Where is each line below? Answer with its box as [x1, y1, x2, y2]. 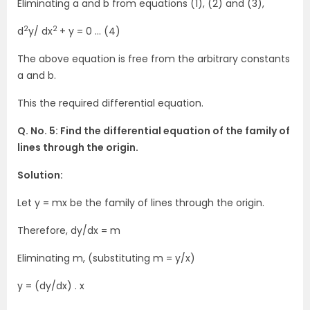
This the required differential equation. [17, 96, 203, 110]
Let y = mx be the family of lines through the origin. [17, 196, 264, 210]
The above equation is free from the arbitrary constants [17, 52, 290, 66]
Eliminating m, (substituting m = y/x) [17, 251, 195, 265]
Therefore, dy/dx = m [17, 224, 120, 237]
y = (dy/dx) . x [17, 279, 84, 293]
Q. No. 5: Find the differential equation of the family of [17, 124, 290, 138]
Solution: [17, 168, 63, 182]
